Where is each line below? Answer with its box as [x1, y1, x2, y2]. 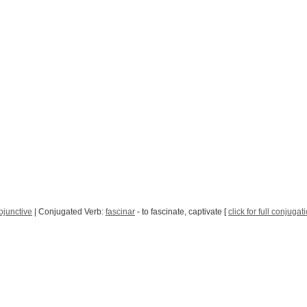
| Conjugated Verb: [32, 207, 106, 217]
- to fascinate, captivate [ [135, 207, 228, 217]
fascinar [106, 207, 135, 217]
